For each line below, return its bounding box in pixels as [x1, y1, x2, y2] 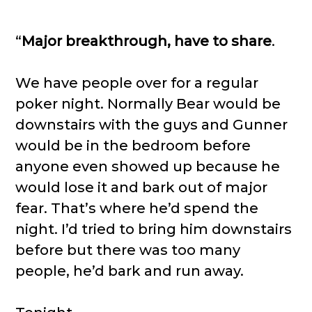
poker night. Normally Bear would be [15, 95, 281, 112]
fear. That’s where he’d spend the [15, 200, 259, 217]
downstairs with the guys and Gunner [15, 116, 288, 133]
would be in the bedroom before [15, 137, 251, 154]
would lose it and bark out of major [15, 179, 268, 196]
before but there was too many [15, 242, 241, 258]
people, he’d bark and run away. [15, 263, 244, 279]
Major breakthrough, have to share [22, 33, 272, 49]
